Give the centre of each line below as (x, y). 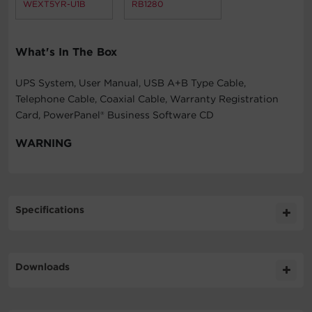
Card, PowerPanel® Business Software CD (115, 115)
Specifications (50, 210)
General (49, 283)
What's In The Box (66, 52)
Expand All (271, 245)
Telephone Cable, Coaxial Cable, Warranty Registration (147, 99)
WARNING (44, 143)
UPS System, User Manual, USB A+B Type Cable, (131, 83)
